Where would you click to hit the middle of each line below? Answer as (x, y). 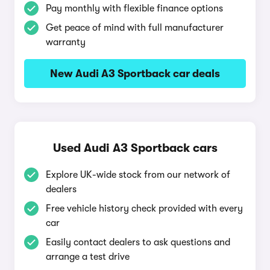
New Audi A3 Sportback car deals (135, 74)
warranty (66, 42)
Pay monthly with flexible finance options (134, 8)
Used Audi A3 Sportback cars (135, 148)
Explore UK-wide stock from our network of (138, 175)
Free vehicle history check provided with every (144, 209)
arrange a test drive (88, 257)
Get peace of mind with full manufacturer (135, 28)
